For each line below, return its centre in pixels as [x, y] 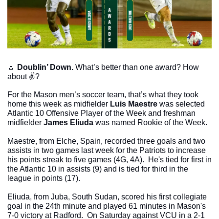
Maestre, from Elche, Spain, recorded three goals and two [106, 141]
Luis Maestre [134, 104]
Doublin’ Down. [46, 67]
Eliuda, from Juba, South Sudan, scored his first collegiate [107, 197]
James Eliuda [68, 122]
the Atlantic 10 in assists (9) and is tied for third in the [98, 169]
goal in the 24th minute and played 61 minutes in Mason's [107, 206]
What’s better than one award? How [137, 67]
